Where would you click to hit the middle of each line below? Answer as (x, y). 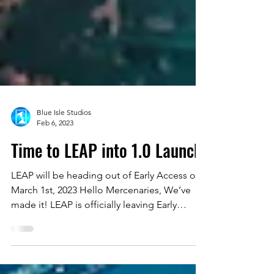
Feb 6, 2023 (55, 172)
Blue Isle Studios (64, 161)
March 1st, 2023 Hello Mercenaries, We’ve (101, 239)
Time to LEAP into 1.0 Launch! (109, 199)
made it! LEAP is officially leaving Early (94, 254)
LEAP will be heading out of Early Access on (106, 224)
